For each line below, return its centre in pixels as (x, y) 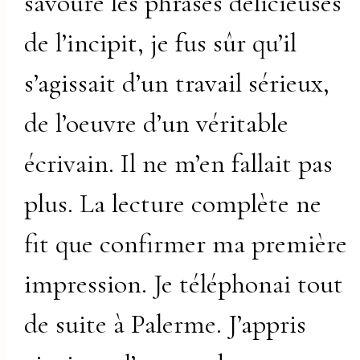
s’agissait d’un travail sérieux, (177, 84)
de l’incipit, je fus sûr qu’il (161, 43)
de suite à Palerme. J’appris (166, 325)
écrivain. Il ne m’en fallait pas (179, 164)
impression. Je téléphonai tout (184, 284)
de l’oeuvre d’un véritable (157, 124)
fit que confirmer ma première (186, 244)
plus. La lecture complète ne (173, 204)
